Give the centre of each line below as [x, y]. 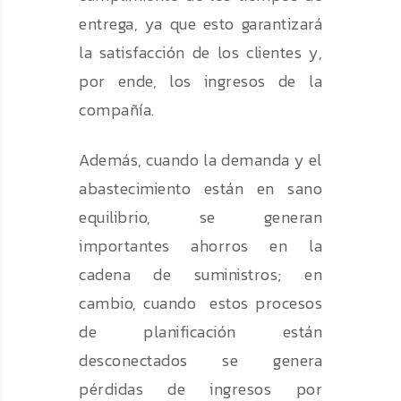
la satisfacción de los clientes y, [200, 53]
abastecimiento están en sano [200, 189]
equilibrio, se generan [200, 218]
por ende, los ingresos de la [200, 81]
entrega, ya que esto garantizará [200, 24]
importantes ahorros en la [200, 246]
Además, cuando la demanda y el [200, 160]
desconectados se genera [200, 361]
